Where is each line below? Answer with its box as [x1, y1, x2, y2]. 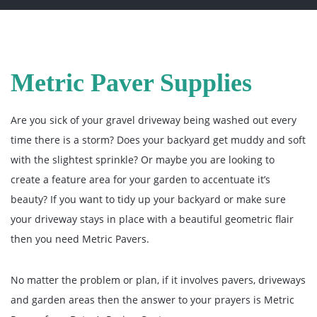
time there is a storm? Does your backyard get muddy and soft [11, 133, 306, 146]
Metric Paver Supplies [11, 69, 252, 97]
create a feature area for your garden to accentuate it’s [11, 173, 270, 186]
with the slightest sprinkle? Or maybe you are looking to [11, 153, 275, 166]
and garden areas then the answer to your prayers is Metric [11, 293, 294, 306]
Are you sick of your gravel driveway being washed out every [11, 113, 296, 127]
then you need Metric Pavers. [11, 232, 149, 246]
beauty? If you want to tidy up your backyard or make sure [11, 192, 286, 206]
